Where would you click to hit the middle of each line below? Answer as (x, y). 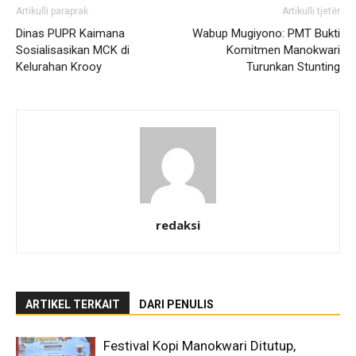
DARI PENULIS (176, 304)
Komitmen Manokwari (283, 50)
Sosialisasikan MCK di (73, 50)
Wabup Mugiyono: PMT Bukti (266, 33)
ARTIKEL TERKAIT (73, 304)
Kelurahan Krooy (59, 66)
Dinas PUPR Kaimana (70, 33)
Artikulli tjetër (311, 11)
